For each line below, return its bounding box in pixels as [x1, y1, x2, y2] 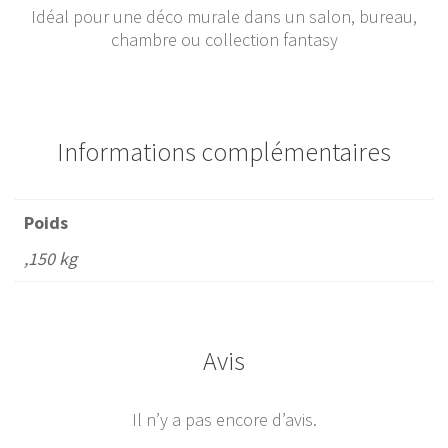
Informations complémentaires [57, 135, 391, 169]
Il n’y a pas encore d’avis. [131, 408, 317, 432]
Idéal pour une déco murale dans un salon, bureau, [31, 5, 417, 29]
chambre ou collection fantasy [110, 28, 338, 52]
